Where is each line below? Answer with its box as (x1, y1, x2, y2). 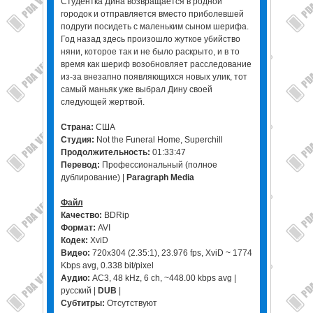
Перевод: (60, 160, 100, 170)
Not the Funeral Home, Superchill (96, 135, 223, 145)
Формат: (60, 223, 96, 233)
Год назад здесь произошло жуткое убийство (60, 34, 240, 44)
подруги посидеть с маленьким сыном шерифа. (60, 22, 249, 31)
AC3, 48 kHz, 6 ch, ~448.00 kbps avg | (89, 273, 236, 283)
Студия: (60, 135, 96, 145)
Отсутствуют (104, 298, 157, 308)
